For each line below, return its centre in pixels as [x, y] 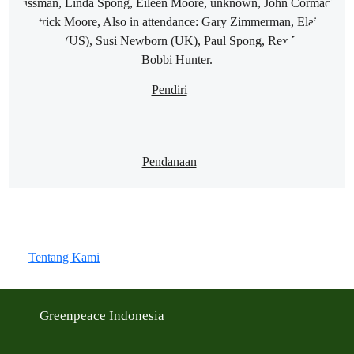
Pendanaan [169, 162]
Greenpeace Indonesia [104, 316]
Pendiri [169, 90]
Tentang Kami [64, 258]
